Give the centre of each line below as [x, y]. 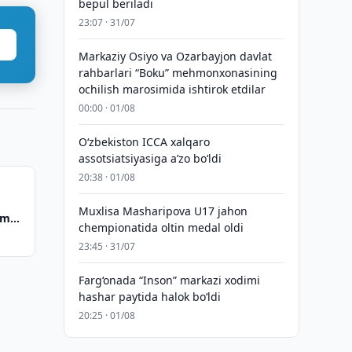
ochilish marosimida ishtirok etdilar [172, 89]
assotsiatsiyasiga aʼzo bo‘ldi [150, 158]
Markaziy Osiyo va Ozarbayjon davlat [175, 56]
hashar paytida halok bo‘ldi [149, 297]
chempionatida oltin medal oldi [161, 227]
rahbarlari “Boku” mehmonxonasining [178, 73]
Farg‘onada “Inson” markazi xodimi [169, 280]
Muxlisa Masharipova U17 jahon [163, 211]
